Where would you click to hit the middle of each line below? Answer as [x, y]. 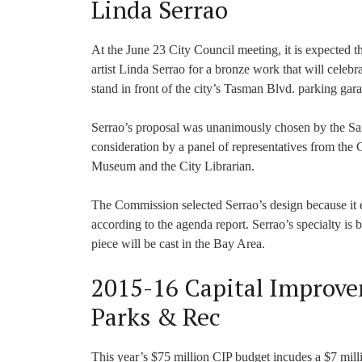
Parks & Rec [156, 317]
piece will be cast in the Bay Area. [178, 244]
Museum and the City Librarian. [173, 166]
